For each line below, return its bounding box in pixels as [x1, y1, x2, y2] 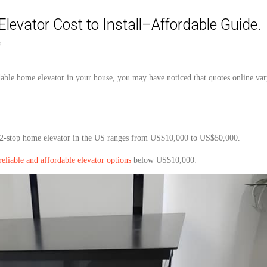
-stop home [4, 133, 44, 142]
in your [64, 73, 94, 82]
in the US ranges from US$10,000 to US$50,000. [73, 133, 243, 142]
